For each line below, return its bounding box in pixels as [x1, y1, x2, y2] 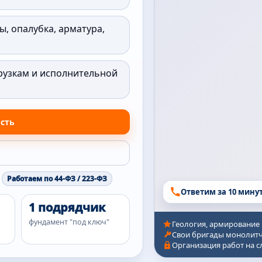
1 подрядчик [29, 199, 106, 215]
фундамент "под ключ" [29, 216, 110, 227]
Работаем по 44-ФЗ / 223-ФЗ [7, 173, 107, 184]
